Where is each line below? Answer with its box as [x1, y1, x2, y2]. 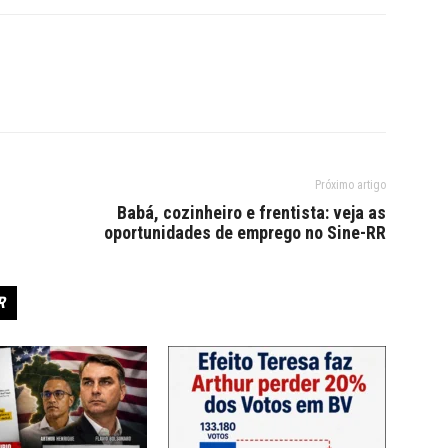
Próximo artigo [315, 177, 386, 192]
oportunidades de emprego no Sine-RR [104, 221, 386, 243]
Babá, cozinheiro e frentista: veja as [117, 201, 386, 223]
